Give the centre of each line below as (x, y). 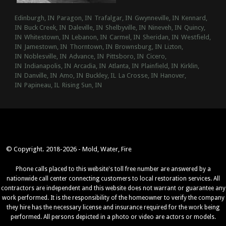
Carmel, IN (125, 37)
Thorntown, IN (91, 47)
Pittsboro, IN (125, 56)
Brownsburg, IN (138, 47)
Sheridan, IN (160, 37)
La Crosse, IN (138, 76)
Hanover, (173, 76)
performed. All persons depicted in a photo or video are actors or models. (113, 217)
